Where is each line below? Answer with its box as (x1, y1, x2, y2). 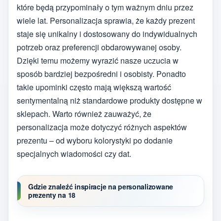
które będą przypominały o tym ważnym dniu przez (17, 1, 193, 13)
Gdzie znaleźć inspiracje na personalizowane (28, 182, 173, 191)
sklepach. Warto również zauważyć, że (17, 108, 151, 119)
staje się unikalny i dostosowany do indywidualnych (17, 28, 197, 39)
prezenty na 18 (28, 190, 76, 200)
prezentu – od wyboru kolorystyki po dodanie (17, 134, 173, 146)
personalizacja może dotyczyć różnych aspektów (17, 121, 187, 133)
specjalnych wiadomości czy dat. (17, 147, 131, 159)
